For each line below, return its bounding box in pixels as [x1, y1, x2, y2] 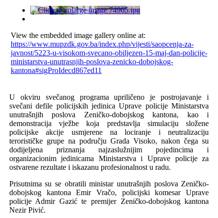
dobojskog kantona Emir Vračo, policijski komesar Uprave [9, 188, 209, 197]
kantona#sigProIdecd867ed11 [10, 66, 102, 74]
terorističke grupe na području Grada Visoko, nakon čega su [9, 136, 209, 145]
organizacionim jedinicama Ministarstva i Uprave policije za [9, 154, 209, 163]
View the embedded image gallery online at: [10, 31, 145, 39]
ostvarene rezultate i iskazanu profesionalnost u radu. [9, 163, 171, 171]
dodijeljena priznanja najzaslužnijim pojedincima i [9, 145, 209, 154]
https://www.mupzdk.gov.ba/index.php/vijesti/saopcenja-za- [10, 39, 194, 48]
